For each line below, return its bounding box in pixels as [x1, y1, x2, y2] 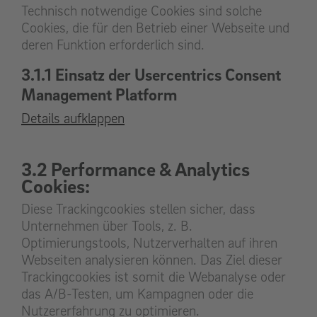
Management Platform [21, 84, 177, 105]
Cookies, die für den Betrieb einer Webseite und [21, 19, 289, 37]
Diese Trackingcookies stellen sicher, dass [21, 200, 255, 218]
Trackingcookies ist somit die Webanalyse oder [21, 268, 286, 286]
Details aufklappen [21, 110, 125, 127]
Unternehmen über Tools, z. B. [21, 217, 192, 235]
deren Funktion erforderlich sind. [21, 36, 204, 54]
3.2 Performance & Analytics [21, 157, 250, 181]
